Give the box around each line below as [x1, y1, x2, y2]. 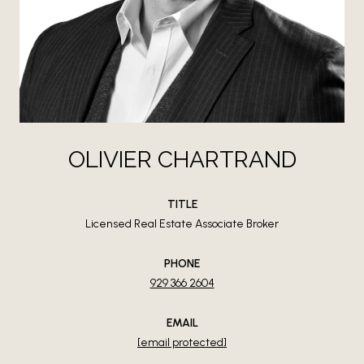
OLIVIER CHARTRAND [67, 146, 297, 174]
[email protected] [137, 336, 227, 350]
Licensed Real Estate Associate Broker [85, 217, 279, 232]
